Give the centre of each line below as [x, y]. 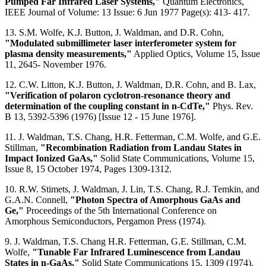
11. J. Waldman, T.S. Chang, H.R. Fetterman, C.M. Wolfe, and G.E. [133, 137]
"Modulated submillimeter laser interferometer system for [121, 43]
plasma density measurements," [68, 53]
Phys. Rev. [232, 106]
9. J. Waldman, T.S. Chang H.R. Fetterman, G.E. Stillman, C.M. [126, 241]
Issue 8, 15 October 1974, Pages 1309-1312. [89, 169]
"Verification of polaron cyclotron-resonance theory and [118, 95]
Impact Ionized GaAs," [51, 158]
